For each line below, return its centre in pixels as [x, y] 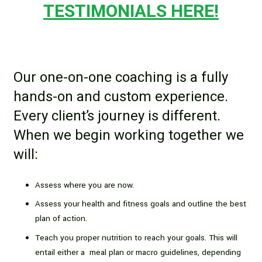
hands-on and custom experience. [120, 97]
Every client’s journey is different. [117, 116]
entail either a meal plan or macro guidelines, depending [138, 252]
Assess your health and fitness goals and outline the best [141, 204]
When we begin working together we [128, 136]
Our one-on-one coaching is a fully [120, 78]
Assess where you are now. [85, 185]
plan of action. [61, 219]
